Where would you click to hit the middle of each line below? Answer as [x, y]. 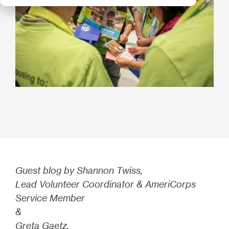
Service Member [51, 198]
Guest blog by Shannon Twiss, [80, 170]
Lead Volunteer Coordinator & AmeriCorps [106, 184]
